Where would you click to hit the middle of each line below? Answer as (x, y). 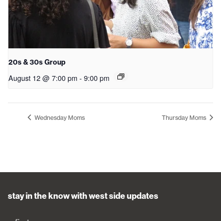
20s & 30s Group (37, 62)
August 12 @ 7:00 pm (43, 77)
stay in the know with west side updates (83, 196)
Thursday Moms (185, 117)
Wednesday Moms (59, 117)
